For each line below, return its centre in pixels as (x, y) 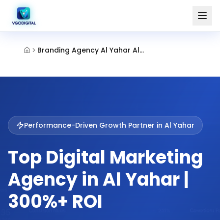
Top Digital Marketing (105, 157)
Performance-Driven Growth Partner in (94, 125)
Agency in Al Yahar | (98, 179)
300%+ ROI (55, 202)
